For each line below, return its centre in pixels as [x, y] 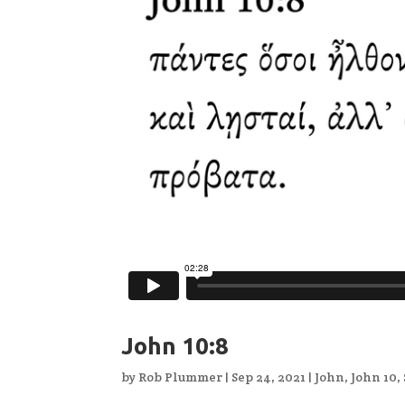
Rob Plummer [181, 377]
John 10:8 [175, 346]
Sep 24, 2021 [269, 377]
